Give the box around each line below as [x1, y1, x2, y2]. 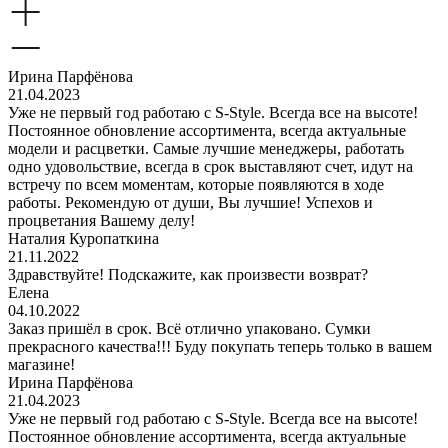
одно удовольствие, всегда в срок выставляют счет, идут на [8, 157, 413, 175]
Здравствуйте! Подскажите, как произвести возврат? [8, 265, 368, 283]
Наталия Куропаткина [8, 229, 159, 247]
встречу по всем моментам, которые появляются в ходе [8, 175, 384, 193]
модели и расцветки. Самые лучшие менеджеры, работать [8, 139, 404, 157]
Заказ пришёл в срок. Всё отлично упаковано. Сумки [8, 319, 371, 337]
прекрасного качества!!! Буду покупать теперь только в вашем [8, 337, 432, 355]
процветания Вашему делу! [8, 211, 195, 229]
